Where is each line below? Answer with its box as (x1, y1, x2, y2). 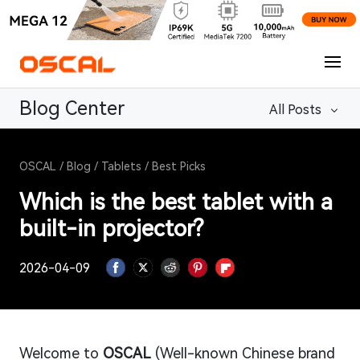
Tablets (101, 160, 141, 173)
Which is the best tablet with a (19, 189, 333, 215)
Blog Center (19, 97, 125, 120)
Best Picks (152, 160, 206, 173)
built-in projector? (19, 215, 203, 242)
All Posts (269, 101, 321, 117)
